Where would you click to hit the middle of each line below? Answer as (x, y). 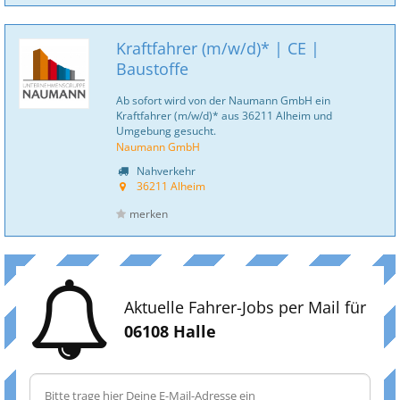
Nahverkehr (165, 171)
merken (149, 214)
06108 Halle (170, 331)
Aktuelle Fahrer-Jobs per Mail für (245, 307)
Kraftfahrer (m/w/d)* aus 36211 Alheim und (224, 115)
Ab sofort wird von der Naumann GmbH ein (223, 100)
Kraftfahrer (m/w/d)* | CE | (218, 48)
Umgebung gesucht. (166, 130)
